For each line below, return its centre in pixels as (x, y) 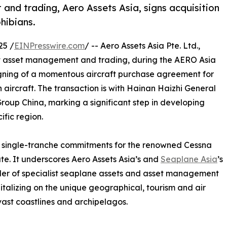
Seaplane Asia (189, 159)
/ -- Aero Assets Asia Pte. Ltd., (142, 46)
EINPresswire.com (49, 46)
